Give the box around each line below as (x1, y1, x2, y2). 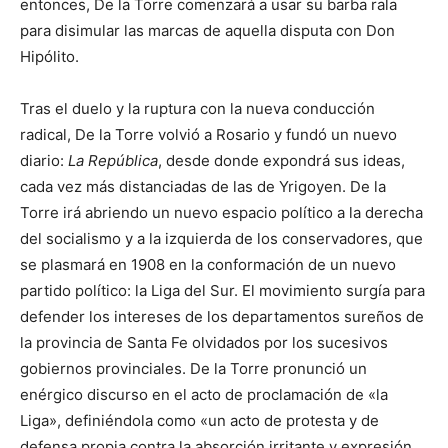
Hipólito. (20, 46, 79, 66)
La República (68, 150, 158, 170)
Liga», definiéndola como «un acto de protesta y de (20, 410, 379, 430)
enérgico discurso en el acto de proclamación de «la (20, 384, 388, 404)
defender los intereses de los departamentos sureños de (20, 306, 424, 326)
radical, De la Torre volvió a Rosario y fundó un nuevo (20, 124, 397, 144)
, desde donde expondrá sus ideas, (158, 150, 405, 170)
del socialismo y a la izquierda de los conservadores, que (20, 228, 423, 248)
